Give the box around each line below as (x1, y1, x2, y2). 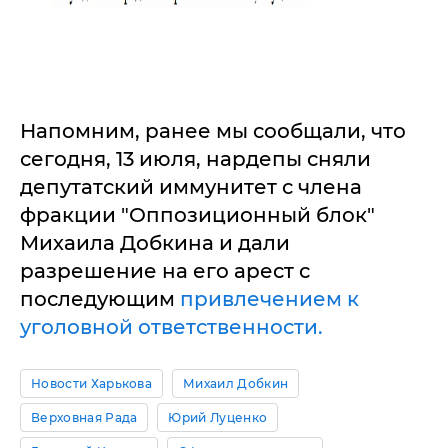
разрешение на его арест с (20, 259, 310, 283)
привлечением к (180, 287, 359, 311)
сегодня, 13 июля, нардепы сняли (20, 147, 371, 171)
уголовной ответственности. (20, 315, 323, 339)
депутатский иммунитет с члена (20, 175, 362, 199)
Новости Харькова (31, 376, 153, 391)
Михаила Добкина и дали (20, 231, 290, 255)
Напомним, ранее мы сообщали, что (20, 119, 406, 143)
